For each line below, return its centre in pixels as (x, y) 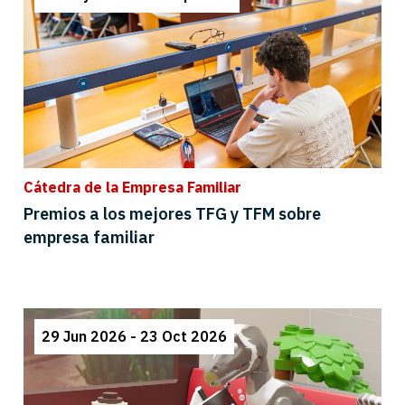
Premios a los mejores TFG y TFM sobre (172, 214)
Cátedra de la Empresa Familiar (132, 188)
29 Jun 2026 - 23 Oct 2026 (134, 336)
